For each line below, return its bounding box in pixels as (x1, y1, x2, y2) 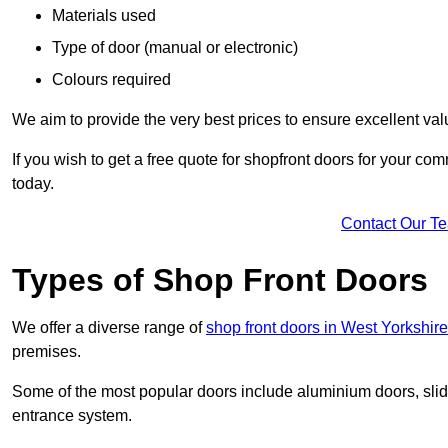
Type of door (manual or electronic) (52, 38, 298, 56)
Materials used (52, 6, 156, 24)
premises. (12, 342, 81, 360)
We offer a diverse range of (12, 318, 206, 336)
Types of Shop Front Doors (12, 261, 428, 298)
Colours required (52, 70, 171, 88)
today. (12, 174, 54, 192)
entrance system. (12, 406, 132, 424)
